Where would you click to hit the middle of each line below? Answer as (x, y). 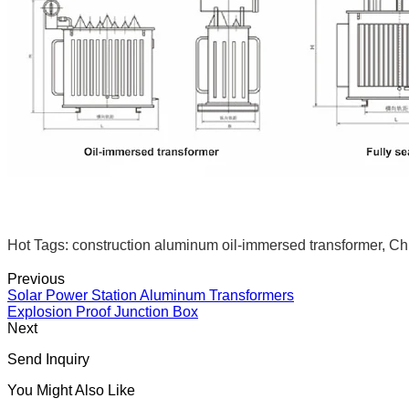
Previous (36, 278)
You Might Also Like (71, 390)
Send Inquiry (48, 359)
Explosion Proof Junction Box (103, 311)
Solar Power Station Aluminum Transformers (151, 295)
